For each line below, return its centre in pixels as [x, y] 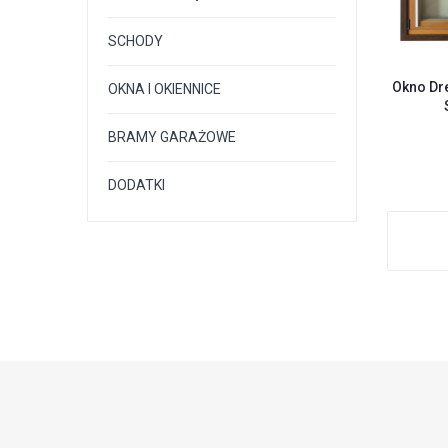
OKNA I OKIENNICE [164, 89]
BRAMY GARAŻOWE [172, 137]
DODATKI [136, 185]
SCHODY [135, 41]
